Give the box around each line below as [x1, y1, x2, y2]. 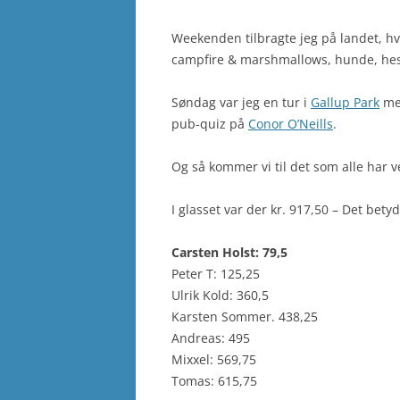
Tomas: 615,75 [171, 372, 257, 389]
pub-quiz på [171, 115, 248, 132]
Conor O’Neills [248, 115, 333, 132]
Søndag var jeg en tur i [171, 94, 311, 111]
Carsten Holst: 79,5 [171, 244, 287, 261]
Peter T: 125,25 [171, 265, 260, 282]
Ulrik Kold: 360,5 [171, 287, 269, 304]
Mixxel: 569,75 [171, 351, 256, 368]
